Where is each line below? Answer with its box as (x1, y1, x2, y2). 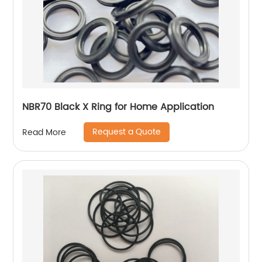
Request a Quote (92, 125, 161, 139)
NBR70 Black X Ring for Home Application (22, 99, 215, 115)
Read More (22, 125, 67, 139)
